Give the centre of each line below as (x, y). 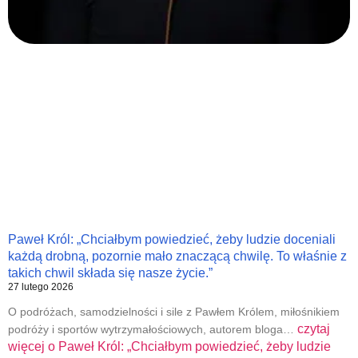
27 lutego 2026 (41, 287)
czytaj (314, 329)
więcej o (32, 347)
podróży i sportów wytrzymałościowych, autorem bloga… (153, 330)
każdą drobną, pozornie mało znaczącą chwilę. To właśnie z (177, 257)
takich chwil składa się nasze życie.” (110, 273)
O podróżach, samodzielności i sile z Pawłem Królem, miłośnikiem (174, 312)
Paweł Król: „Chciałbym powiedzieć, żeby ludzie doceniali (172, 240)
